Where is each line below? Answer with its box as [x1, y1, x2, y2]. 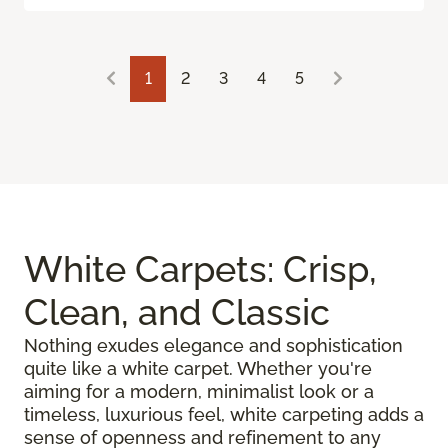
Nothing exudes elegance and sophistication [24, 334, 403, 356]
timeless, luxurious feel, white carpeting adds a [24, 403, 424, 425]
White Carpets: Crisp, [24, 247, 377, 290]
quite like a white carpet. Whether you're [24, 357, 372, 379]
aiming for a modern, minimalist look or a [24, 380, 374, 402]
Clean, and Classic [24, 290, 330, 333]
